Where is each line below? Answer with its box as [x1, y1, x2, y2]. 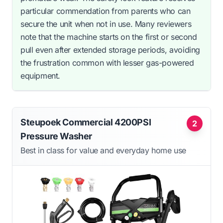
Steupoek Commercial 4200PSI [20, 116, 151, 127]
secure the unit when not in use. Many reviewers [20, 18, 192, 29]
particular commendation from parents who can [20, 5, 191, 16]
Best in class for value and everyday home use [20, 145, 186, 155]
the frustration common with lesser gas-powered [20, 57, 194, 68]
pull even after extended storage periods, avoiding [20, 44, 201, 55]
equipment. [20, 70, 60, 81]
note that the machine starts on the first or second [20, 31, 197, 42]
